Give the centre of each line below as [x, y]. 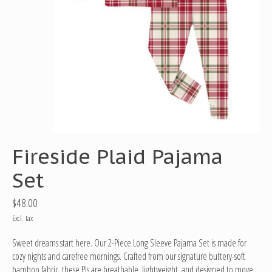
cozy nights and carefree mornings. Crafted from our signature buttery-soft [129, 256]
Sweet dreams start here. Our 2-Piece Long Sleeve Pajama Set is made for [129, 243]
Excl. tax [22, 218]
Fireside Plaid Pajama [117, 156]
